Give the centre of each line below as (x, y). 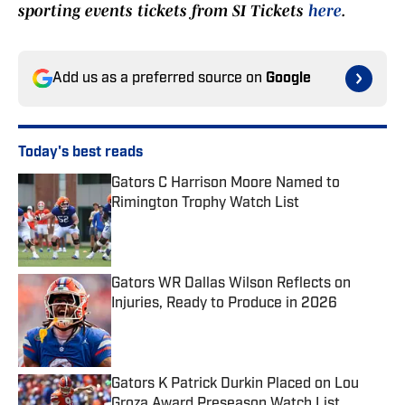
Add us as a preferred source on (159, 79)
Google (288, 79)
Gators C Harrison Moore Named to (226, 184)
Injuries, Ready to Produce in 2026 (224, 304)
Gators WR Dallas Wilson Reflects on (231, 284)
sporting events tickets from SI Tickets (163, 11)
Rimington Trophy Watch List (205, 204)
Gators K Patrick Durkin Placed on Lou (235, 385)
